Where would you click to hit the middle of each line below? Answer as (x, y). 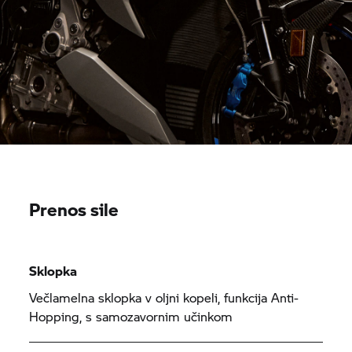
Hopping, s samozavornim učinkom (131, 316)
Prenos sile (74, 209)
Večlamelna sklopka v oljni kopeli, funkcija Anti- (164, 297)
